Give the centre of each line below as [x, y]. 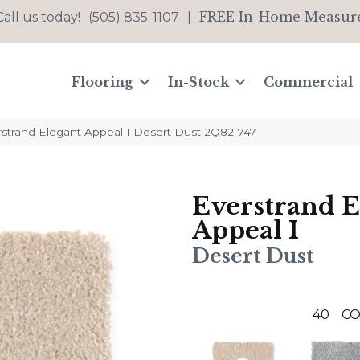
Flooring [103, 82]
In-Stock [199, 82]
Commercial [309, 82]
